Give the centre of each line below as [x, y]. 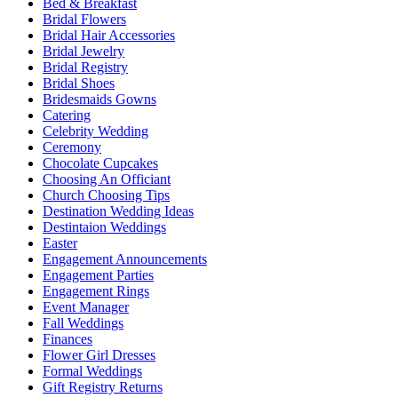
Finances [68, 339]
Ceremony [72, 147]
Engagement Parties [98, 275]
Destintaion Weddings [104, 227]
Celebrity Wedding [96, 131]
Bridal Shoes [79, 84]
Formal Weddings [92, 371]
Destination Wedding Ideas [118, 211]
